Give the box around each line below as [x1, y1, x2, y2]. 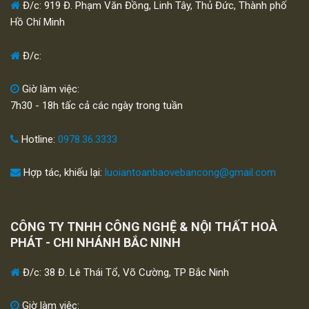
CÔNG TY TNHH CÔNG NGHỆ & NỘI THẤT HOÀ [10, 219, 277, 234]
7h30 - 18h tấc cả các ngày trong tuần [10, 99, 183, 112]
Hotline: [19, 132, 58, 146]
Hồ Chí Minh [10, 16, 65, 29]
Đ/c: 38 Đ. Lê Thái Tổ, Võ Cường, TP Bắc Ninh [20, 266, 229, 279]
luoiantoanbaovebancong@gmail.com [105, 166, 276, 179]
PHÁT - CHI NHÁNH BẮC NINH [10, 235, 181, 250]
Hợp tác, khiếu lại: [21, 166, 105, 179]
